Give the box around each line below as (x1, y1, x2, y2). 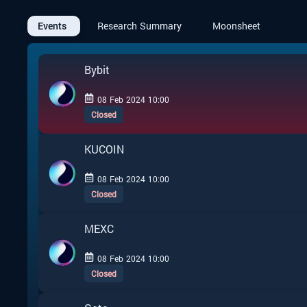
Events (38, 19, 66, 32)
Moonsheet (212, 19, 260, 32)
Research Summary (97, 19, 182, 32)
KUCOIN (84, 142, 124, 156)
